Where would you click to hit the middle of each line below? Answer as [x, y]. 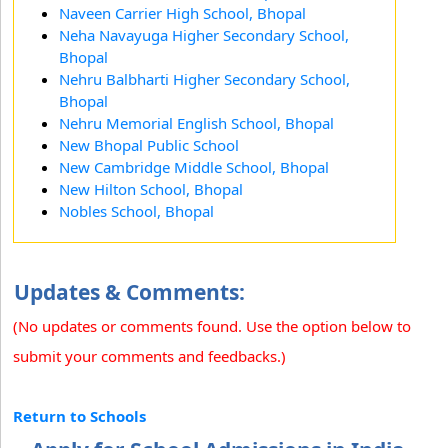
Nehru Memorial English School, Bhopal [196, 122]
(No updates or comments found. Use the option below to [212, 325]
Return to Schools [79, 415]
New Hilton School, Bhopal [151, 188]
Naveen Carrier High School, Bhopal [182, 12]
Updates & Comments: [129, 291]
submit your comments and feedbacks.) [149, 355]
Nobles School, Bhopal [136, 210]
